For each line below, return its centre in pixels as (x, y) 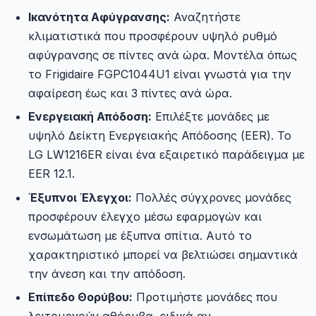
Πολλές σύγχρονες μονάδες (212, 197)
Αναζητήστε (205, 17)
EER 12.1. (51, 174)
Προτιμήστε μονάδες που (205, 297)
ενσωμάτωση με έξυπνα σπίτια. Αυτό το (140, 235)
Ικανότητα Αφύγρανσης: (99, 17)
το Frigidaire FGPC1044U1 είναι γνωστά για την (160, 74)
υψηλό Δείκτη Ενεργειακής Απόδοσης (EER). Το (160, 136)
